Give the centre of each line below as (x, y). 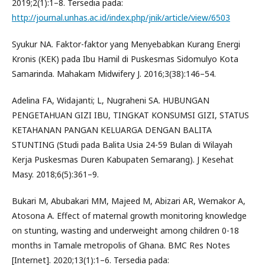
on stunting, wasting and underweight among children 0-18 (125, 230)
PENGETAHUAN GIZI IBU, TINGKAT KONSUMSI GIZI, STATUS (130, 115)
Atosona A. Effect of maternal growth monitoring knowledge (129, 215)
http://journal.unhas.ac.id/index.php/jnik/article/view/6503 (121, 17)
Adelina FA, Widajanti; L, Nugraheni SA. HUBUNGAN (111, 100)
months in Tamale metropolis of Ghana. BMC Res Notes (121, 245)
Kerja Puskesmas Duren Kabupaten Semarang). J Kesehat (123, 159)
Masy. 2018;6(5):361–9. (55, 174)
